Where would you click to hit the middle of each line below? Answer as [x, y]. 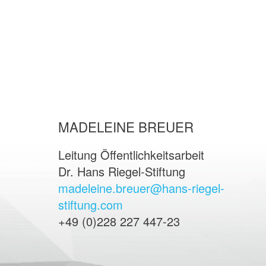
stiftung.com [91, 205]
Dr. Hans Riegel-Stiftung [122, 172]
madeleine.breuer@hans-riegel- [141, 188]
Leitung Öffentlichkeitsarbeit [131, 155]
